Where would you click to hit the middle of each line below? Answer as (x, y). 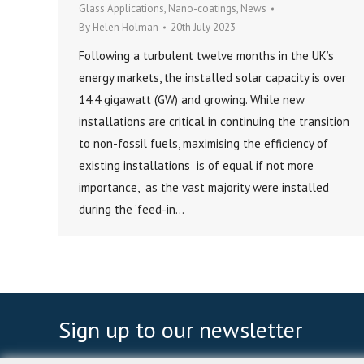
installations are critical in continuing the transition (214, 122)
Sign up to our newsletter (180, 330)
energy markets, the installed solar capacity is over (212, 78)
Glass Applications (121, 9)
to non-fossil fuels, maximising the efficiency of (204, 144)
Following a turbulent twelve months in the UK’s (206, 56)
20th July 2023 (203, 28)
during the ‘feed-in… (132, 210)
